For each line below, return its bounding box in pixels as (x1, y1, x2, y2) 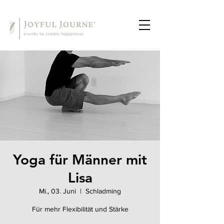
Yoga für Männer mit (13, 151, 147, 168)
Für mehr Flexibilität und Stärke (31, 205, 128, 213)
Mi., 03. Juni (39, 187, 76, 195)
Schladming (85, 187, 121, 195)
